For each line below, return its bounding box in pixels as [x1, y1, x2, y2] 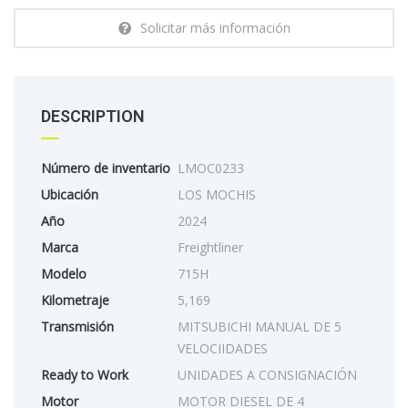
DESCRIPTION [41, 106, 145, 126]
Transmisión [41, 317, 114, 335]
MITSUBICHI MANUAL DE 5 [178, 317, 342, 335]
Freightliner [178, 238, 243, 256]
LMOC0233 [178, 158, 244, 177]
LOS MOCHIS [178, 185, 256, 203]
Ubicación [41, 185, 98, 203]
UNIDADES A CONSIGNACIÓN [178, 365, 357, 383]
